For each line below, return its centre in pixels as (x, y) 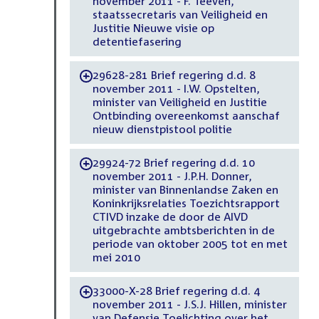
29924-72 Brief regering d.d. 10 (174, 163)
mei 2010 (116, 257)
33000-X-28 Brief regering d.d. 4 (176, 291)
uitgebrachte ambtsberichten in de (183, 230)
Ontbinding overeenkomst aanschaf (186, 116)
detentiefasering (137, 42)
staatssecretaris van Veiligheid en (180, 15)
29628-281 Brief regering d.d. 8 (174, 75)
